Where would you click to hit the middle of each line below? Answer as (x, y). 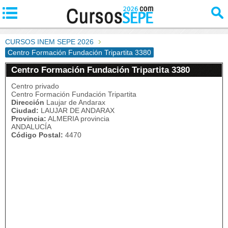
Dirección (28, 102)
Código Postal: (37, 135)
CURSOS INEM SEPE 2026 (49, 42)
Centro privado (35, 86)
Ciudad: (25, 110)
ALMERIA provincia (78, 119)
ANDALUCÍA (31, 127)
